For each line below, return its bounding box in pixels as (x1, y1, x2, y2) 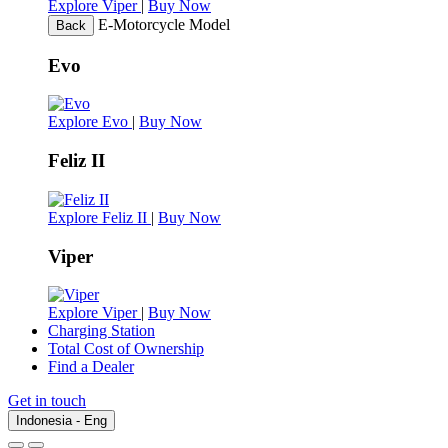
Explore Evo (48, 113, 132, 131)
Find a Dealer (48, 358, 134, 376)
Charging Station (48, 322, 155, 340)
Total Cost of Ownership (48, 340, 204, 358)
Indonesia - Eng (16, 413, 107, 429)
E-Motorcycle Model (98, 16, 230, 33)
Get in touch (8, 392, 86, 410)
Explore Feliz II (48, 208, 151, 226)
